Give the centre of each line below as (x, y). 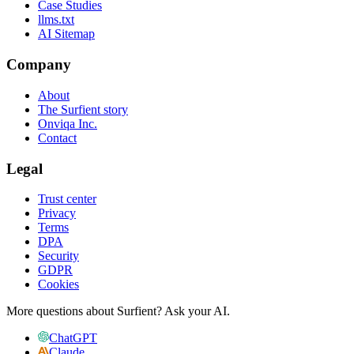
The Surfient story (83, 109)
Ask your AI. (197, 311)
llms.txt (56, 20)
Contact (57, 137)
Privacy (57, 213)
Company (39, 65)
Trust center (67, 199)
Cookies (58, 284)
